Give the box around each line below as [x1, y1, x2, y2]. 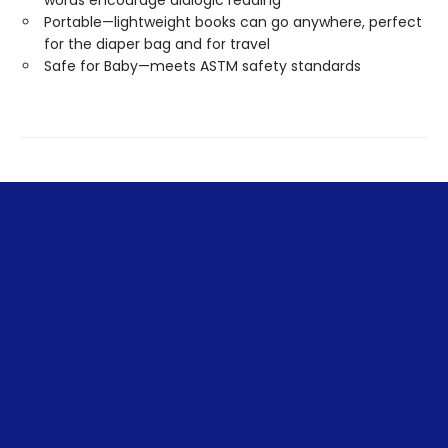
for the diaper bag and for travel [44, 34, 270, 54]
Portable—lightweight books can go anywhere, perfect [44, 12, 422, 32]
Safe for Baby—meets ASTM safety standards [44, 56, 361, 76]
